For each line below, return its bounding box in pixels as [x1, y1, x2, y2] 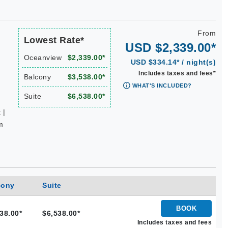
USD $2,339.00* [125, 41, 216, 54]
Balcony [23, 73, 51, 81]
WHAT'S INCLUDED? [132, 82, 192, 89]
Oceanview [23, 53, 62, 62]
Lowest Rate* [23, 35, 84, 45]
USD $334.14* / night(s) [130, 58, 216, 66]
